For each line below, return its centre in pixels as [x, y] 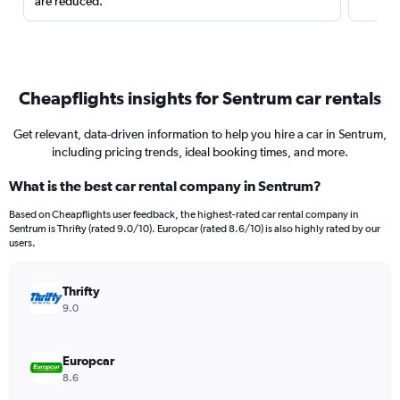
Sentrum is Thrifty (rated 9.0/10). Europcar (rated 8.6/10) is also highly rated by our [195, 229]
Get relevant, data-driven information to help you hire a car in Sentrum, [200, 134]
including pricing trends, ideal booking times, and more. [200, 152]
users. [22, 243]
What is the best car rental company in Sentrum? [165, 186]
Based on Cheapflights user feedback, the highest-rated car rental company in [183, 214]
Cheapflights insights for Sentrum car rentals [200, 98]
